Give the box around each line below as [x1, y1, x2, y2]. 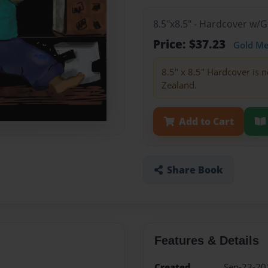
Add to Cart [178, 114, 234, 128]
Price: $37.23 [153, 36, 229, 53]
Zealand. [161, 78, 197, 91]
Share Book [166, 163, 223, 176]
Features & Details [154, 234, 259, 248]
